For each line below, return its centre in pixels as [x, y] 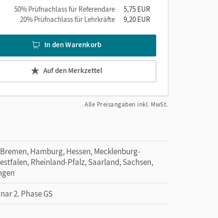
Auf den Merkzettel [73, 71]
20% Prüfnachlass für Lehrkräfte [67, 19]
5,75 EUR [137, 9]
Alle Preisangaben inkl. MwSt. [126, 104]
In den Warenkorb [73, 45]
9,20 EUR [137, 19]
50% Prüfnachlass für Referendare [64, 9]
